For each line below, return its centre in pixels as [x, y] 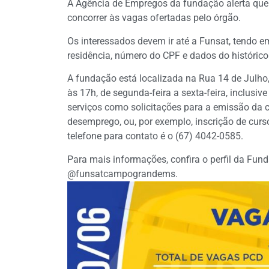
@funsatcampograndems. [122, 174]
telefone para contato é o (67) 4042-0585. [155, 136]
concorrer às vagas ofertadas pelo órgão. [154, 18]
